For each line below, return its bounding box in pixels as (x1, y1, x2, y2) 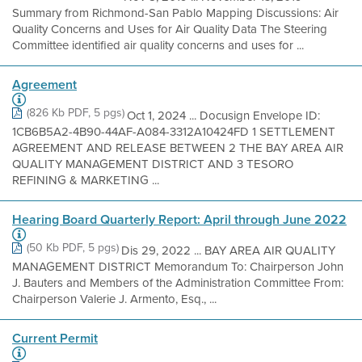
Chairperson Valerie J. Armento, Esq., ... (12, 290, 217, 308)
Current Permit (12, 329, 98, 347)
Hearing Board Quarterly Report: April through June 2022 (12, 210, 347, 229)
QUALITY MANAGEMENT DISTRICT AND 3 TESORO (12, 155, 293, 173)
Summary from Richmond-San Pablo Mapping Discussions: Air (12, 4, 339, 22)
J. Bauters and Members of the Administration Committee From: (12, 274, 343, 292)
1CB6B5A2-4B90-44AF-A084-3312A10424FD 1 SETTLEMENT (12, 123, 335, 141)
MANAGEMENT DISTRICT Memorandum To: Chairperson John (12, 258, 343, 276)
